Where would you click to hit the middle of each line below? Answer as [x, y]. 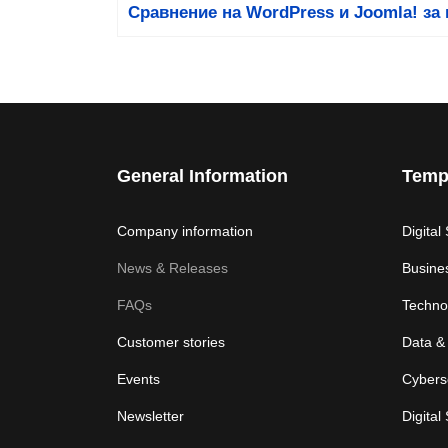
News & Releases [172, 268]
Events [138, 379]
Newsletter [150, 416]
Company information [185, 231]
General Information [202, 176]
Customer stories [171, 342]
